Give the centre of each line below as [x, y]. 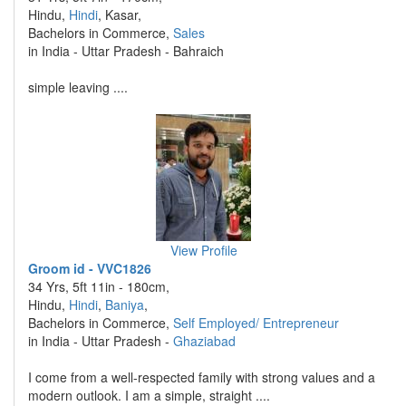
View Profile [203, 250]
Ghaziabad [204, 341]
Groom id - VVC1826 [90, 268]
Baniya [125, 304]
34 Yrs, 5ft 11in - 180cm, [99, 286]
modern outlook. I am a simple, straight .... [149, 395]
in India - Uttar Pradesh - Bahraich [126, 51]
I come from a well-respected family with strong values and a [202, 377]
